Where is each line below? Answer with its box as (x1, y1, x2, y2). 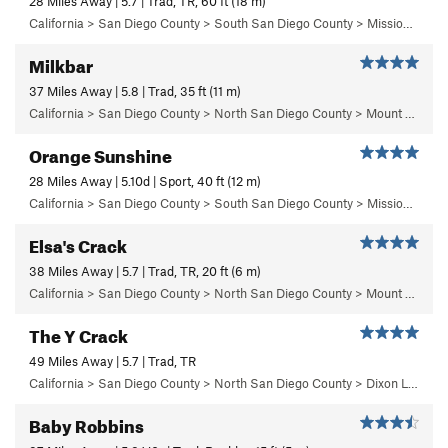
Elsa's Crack (29, 229, 127, 257)
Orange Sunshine (29, 139, 172, 167)
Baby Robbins (29, 409, 144, 437)
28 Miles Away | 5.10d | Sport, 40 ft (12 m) (29, 172, 261, 189)
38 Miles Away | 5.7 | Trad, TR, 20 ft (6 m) (29, 262, 261, 279)
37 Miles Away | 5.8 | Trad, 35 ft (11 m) (29, 82, 241, 99)
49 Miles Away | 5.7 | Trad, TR (29, 352, 196, 369)
